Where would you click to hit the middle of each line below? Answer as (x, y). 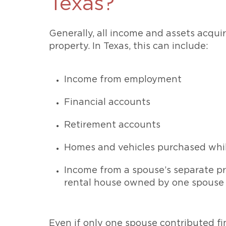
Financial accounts (107, 102)
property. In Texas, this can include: (129, 46)
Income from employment (123, 80)
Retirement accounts (112, 125)
